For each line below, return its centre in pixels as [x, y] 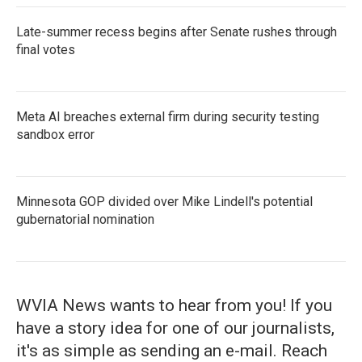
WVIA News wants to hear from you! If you [174, 305]
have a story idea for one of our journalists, [175, 328]
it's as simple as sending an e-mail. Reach [172, 351]
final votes [46, 50]
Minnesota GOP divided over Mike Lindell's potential [164, 202]
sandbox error [55, 135]
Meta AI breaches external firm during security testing [168, 117]
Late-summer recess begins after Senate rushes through [177, 32]
